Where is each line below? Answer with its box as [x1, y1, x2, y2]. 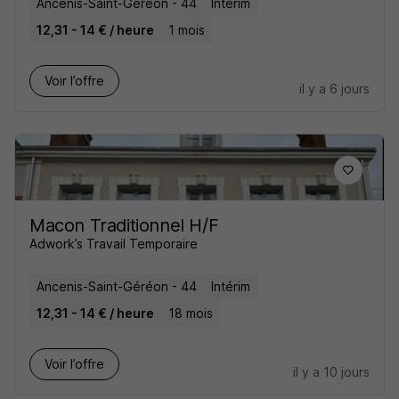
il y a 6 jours [299, 81, 370, 96]
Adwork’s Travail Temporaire [29, 236, 198, 251]
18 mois [168, 305, 213, 321]
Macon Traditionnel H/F [29, 215, 219, 236]
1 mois [168, 22, 205, 37]
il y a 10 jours [293, 364, 370, 379]
